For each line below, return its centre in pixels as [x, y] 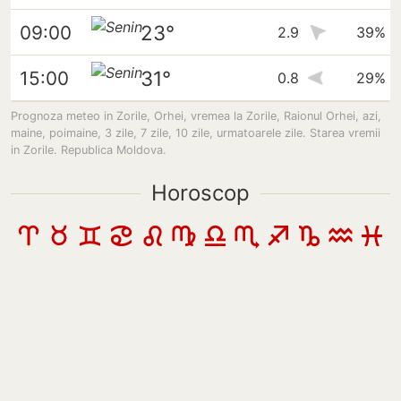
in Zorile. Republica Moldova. [89, 150]
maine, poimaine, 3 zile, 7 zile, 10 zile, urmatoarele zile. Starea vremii [196, 133]
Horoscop [200, 193]
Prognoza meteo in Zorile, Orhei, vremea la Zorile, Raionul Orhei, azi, [196, 116]
